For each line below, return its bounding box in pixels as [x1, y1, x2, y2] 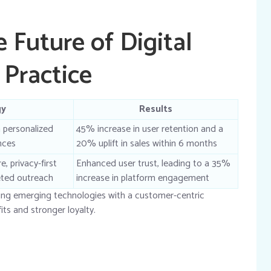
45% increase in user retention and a [76, 120, 223, 137]
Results [139, 100, 172, 117]
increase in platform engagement [76, 169, 209, 186]
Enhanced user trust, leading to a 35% [76, 155, 230, 172]
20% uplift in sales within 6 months [76, 135, 217, 152]
